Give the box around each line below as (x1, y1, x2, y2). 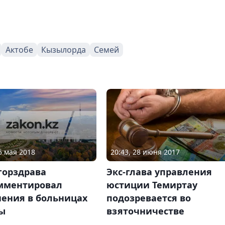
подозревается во (106, 192, 191, 204)
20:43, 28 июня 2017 (110, 147, 180, 157)
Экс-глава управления (106, 166, 212, 178)
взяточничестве (106, 205, 184, 217)
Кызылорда (41, 44, 86, 55)
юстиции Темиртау (106, 179, 197, 191)
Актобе (6, 44, 33, 55)
